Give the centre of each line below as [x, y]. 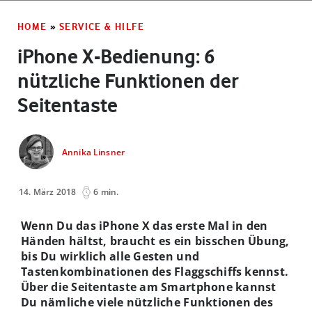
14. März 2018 [48, 192]
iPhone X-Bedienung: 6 [116, 56]
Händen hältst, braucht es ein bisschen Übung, [155, 241]
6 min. [106, 192]
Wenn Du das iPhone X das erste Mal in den [145, 225]
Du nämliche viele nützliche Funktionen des [147, 302]
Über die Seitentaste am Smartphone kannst [149, 287]
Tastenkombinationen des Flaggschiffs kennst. [155, 271]
